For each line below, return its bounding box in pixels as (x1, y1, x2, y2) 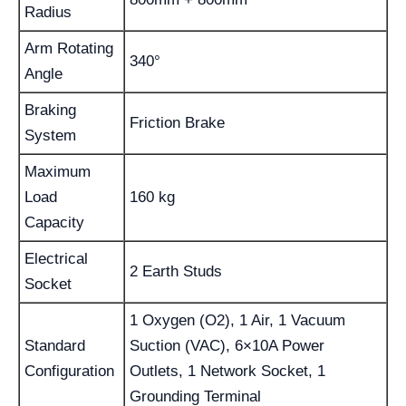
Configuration (24, 362, 114, 380)
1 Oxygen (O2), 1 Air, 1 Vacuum (130, 312, 345, 329)
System (24, 127, 76, 144)
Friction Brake (130, 114, 225, 131)
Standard (24, 337, 85, 354)
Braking (24, 101, 76, 119)
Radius (24, 4, 72, 21)
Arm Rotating (24, 40, 113, 57)
